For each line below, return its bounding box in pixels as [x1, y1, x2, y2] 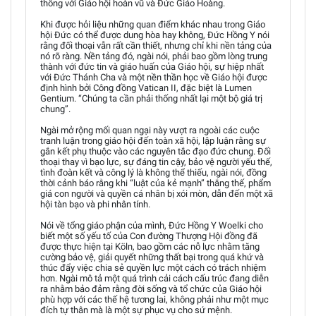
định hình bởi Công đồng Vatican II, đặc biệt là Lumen [40, 82, 252, 93]
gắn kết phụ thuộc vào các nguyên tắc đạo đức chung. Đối [40, 145, 271, 157]
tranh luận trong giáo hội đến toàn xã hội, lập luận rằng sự [40, 135, 266, 146]
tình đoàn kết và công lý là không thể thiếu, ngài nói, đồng [40, 166, 267, 178]
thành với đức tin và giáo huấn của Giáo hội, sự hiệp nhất [40, 61, 264, 72]
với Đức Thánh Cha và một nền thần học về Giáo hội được [40, 71, 267, 83]
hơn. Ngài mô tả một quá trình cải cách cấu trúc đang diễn [40, 272, 269, 284]
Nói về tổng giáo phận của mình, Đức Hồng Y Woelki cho [40, 219, 263, 231]
